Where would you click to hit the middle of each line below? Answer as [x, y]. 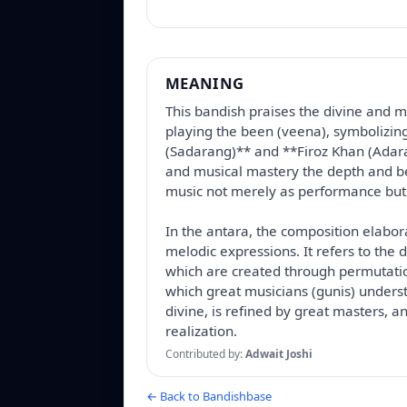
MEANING [205, 84]
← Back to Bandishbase [209, 397]
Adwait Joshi [279, 354]
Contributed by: [205, 354]
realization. [201, 331]
